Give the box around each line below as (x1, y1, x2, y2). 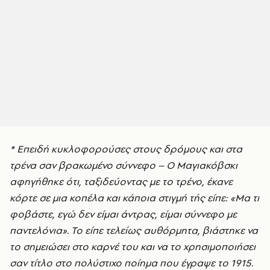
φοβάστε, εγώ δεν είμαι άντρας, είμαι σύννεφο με (10, 207, 237, 221)
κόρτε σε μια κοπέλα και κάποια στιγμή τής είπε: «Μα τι (10, 191, 259, 205)
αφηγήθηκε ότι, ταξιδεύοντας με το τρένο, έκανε (10, 175, 233, 189)
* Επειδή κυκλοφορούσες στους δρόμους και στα (10, 142, 242, 156)
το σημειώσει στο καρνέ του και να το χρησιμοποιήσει (10, 240, 256, 254)
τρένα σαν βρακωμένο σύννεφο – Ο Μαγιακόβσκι (10, 159, 237, 172)
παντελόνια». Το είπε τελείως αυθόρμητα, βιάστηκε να (10, 224, 258, 237)
